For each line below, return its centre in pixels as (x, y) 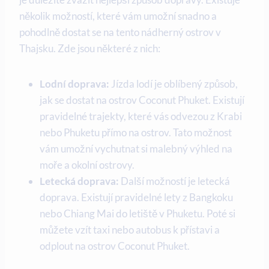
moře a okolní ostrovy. (87, 165)
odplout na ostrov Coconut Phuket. (115, 246)
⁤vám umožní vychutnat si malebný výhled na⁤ (136, 149)
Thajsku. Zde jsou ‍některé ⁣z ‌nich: (90, 49)
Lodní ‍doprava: (74, 84)
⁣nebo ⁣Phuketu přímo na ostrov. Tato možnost (136, 133)
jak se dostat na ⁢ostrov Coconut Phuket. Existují (142, 100)
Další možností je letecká (174, 181)
